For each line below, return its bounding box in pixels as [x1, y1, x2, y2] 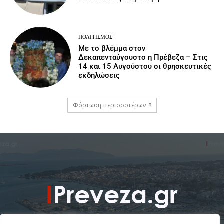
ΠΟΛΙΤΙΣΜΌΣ [78, 34, 113, 41]
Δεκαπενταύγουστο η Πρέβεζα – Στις [78, 53, 208, 62]
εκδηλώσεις [78, 71, 120, 80]
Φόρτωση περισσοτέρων [72, 100, 146, 109]
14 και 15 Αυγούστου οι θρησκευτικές [78, 62, 212, 71]
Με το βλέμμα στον [78, 44, 146, 53]
